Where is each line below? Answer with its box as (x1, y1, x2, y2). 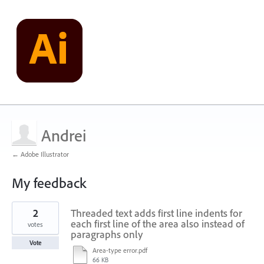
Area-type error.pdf (93, 246, 147, 255)
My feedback (12, 174, 86, 192)
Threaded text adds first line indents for (71, 206, 242, 220)
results (12, 209, 32, 219)
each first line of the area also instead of (71, 217, 245, 230)
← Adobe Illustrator (12, 150, 69, 159)
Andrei (41, 125, 87, 146)
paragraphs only (71, 227, 143, 241)
